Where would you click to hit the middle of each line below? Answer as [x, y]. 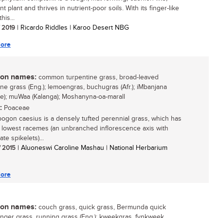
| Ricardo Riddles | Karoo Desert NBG [72, 28]
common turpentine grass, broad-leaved [98, 77]
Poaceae [16, 108]
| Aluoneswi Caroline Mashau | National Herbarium [91, 148]
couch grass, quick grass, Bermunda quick [101, 207]
